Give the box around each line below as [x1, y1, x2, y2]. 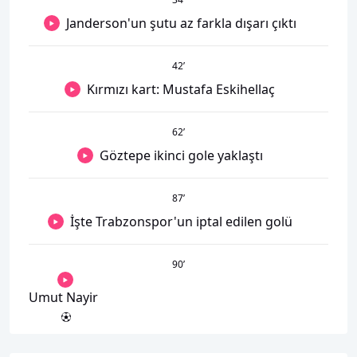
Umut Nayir [29, 288, 98, 306]
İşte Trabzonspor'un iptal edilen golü [69, 212, 292, 230]
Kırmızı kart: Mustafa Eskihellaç [87, 80, 275, 98]
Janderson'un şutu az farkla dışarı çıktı [65, 14, 296, 32]
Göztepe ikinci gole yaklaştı [99, 146, 263, 164]
